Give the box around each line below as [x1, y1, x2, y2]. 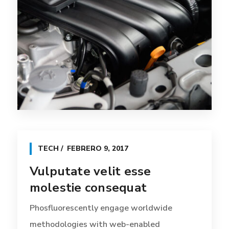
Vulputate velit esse [29, 163, 151, 179]
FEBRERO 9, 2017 [66, 143, 128, 153]
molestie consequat [29, 179, 147, 196]
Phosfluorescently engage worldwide [29, 202, 172, 214]
